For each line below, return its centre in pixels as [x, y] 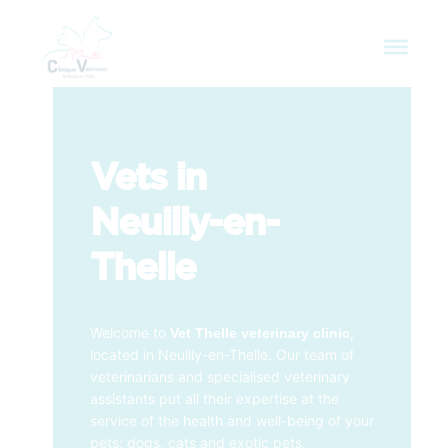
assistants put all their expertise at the [214, 398]
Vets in [147, 178]
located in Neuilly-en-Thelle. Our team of [221, 354]
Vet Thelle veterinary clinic [259, 332]
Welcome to [129, 332]
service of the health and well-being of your [231, 420]
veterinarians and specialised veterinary [219, 376]
